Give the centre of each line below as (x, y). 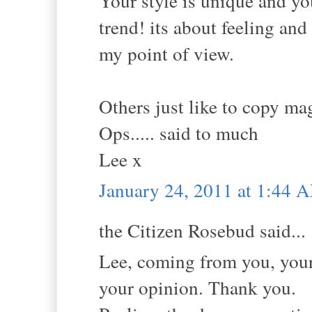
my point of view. (166, 53)
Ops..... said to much (179, 132)
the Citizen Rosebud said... (202, 230)
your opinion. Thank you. (197, 288)
